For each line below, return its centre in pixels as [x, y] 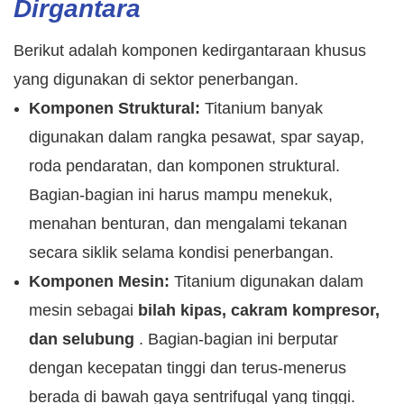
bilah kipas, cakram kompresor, [258, 311]
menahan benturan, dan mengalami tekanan [188, 224]
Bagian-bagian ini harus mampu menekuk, [180, 195]
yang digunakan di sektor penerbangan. [156, 80]
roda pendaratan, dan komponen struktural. [184, 166]
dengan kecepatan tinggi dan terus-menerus [187, 368]
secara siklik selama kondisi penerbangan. [181, 253]
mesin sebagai [81, 311]
